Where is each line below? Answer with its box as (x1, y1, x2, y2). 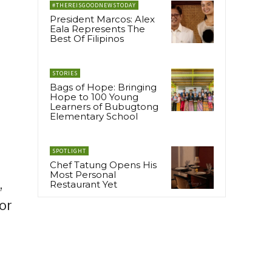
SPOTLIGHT (52, 146, 86, 155)
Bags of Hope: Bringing (50, 81, 157, 93)
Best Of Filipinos (50, 32, 124, 44)
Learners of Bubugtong (50, 100, 158, 112)
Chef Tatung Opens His (50, 158, 157, 171)
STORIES (52, 69, 78, 77)
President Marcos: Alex (50, 13, 155, 25)
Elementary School (50, 110, 138, 122)
